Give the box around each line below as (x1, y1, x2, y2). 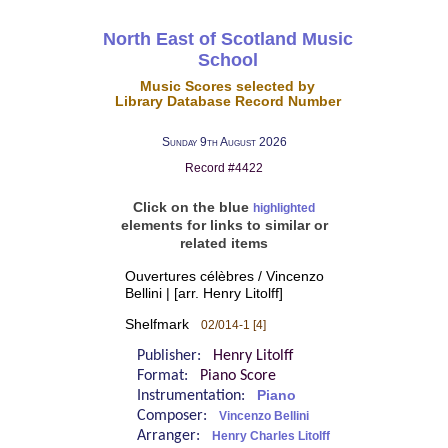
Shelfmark (124, 316, 201, 332)
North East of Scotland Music (102, 28, 353, 49)
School (197, 49, 258, 70)
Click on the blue (133, 200, 253, 215)
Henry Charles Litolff (211, 429, 330, 444)
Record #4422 (185, 161, 263, 176)
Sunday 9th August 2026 (161, 135, 287, 150)
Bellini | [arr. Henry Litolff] (124, 285, 283, 301)
